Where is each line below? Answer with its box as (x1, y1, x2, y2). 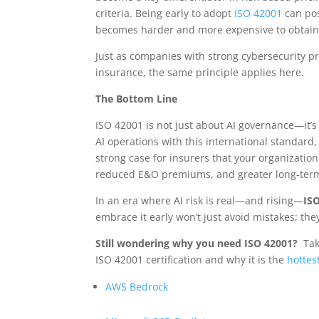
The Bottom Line (95, 92, 178, 106)
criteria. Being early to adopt (95, 6, 235, 21)
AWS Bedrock (105, 280, 169, 294)
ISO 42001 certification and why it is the (95, 253, 288, 267)
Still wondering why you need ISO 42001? (95, 236, 301, 251)
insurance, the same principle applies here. (95, 66, 305, 80)
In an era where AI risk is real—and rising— (95, 194, 304, 208)
